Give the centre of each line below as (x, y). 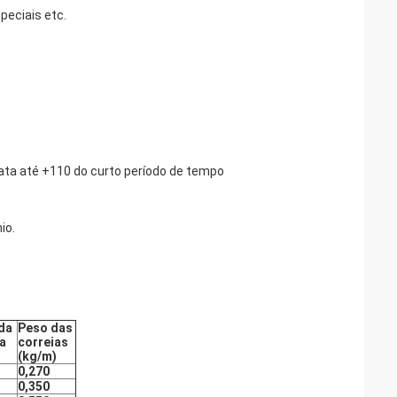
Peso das (45, 328)
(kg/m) (37, 356)
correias (43, 342)
